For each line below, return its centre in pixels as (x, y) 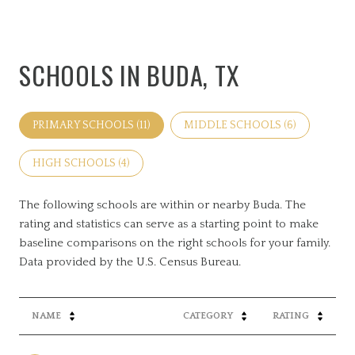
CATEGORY (208, 315)
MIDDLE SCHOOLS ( (235, 125)
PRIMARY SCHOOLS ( (86, 125)
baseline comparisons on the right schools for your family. (175, 242)
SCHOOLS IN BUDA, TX (129, 74)
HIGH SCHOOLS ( (77, 163)
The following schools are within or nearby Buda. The (162, 204)
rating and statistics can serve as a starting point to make (169, 223)
